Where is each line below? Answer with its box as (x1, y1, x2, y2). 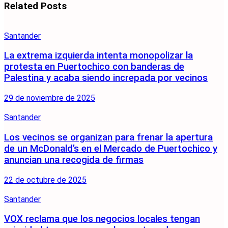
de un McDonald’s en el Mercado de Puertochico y (4, 142, 217, 154)
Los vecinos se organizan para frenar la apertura (4, 131, 213, 143)
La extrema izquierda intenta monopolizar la (4, 50, 193, 62)
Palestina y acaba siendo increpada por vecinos (4, 72, 208, 84)
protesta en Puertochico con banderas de (4, 61, 184, 73)
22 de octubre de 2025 (4, 175, 87, 185)
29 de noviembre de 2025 (4, 93, 95, 103)
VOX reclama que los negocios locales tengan (4, 213, 200, 225)
